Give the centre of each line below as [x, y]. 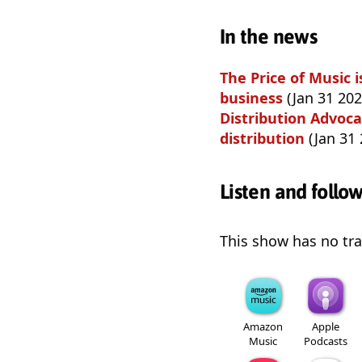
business [253, 97]
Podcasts [325, 341]
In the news [269, 36]
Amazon [263, 326]
